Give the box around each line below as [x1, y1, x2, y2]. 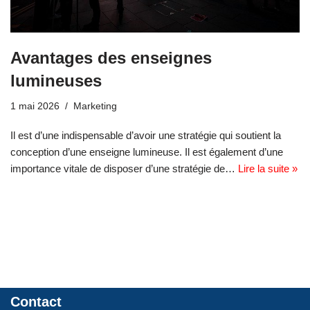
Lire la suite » [238, 163, 298, 175]
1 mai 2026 [10, 101, 60, 112]
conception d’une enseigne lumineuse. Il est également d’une [10, 146, 283, 158]
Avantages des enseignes [10, 48, 212, 68]
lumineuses [10, 71, 102, 91]
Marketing [73, 101, 117, 112]
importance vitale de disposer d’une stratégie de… [10, 163, 238, 175]
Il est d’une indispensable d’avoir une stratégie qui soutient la [10, 129, 281, 142]
